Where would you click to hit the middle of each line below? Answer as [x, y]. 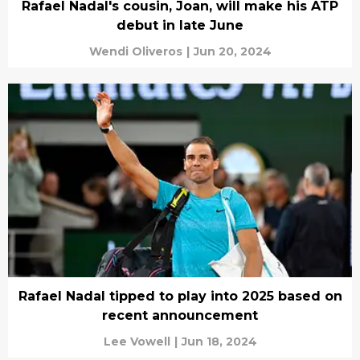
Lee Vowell [137, 341]
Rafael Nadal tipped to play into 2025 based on [180, 296]
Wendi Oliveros [135, 51]
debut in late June [180, 25]
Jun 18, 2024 [219, 341]
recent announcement [180, 315]
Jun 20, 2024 [232, 51]
